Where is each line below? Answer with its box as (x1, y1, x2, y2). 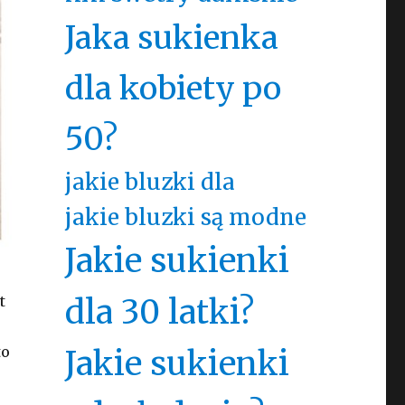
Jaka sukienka (64, 17, 278, 58)
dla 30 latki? (64, 292, 254, 333)
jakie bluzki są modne (64, 203, 306, 231)
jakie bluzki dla (64, 168, 235, 196)
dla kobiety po (64, 68, 281, 108)
